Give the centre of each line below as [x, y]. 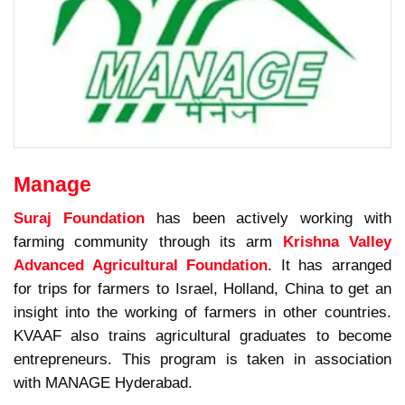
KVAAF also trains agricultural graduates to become [202, 335]
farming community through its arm [148, 241]
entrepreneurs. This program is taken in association [202, 358]
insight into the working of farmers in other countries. [202, 311]
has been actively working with [268, 217]
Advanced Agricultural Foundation [141, 264]
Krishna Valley [337, 241]
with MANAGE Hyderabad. [103, 382]
